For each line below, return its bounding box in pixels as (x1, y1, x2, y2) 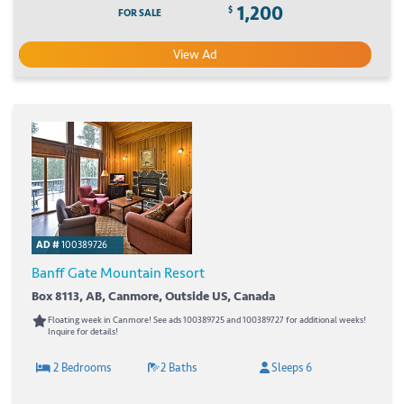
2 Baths (161, 360, 197, 375)
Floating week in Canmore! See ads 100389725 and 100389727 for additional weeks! (48, 314, 366, 326)
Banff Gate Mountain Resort (32, 263, 205, 282)
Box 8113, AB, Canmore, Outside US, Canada (32, 288, 275, 304)
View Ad (173, 46, 218, 62)
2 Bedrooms (50, 360, 111, 375)
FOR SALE (117, 6, 161, 19)
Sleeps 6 (271, 360, 313, 375)
